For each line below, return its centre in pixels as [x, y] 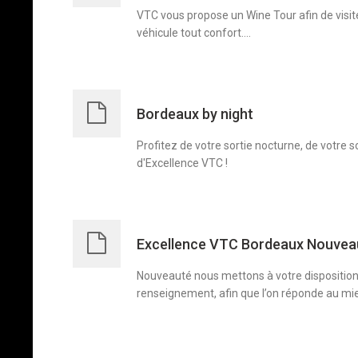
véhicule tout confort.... [194, 33]
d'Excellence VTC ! [183, 163]
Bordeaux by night [195, 114]
